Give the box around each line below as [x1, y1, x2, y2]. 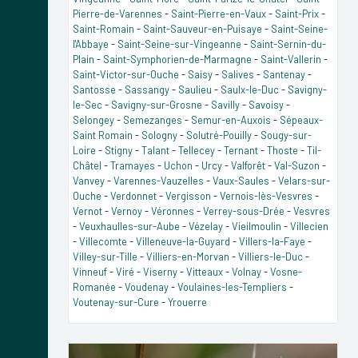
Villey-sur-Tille [73, 249, 137, 263]
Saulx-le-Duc [221, 82, 279, 96]
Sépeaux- [280, 113, 323, 126]
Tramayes [110, 158, 155, 172]
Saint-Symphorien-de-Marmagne [103, 52, 252, 66]
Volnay [232, 265, 261, 278]
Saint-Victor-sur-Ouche [73, 67, 179, 81]
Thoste [267, 143, 298, 157]
